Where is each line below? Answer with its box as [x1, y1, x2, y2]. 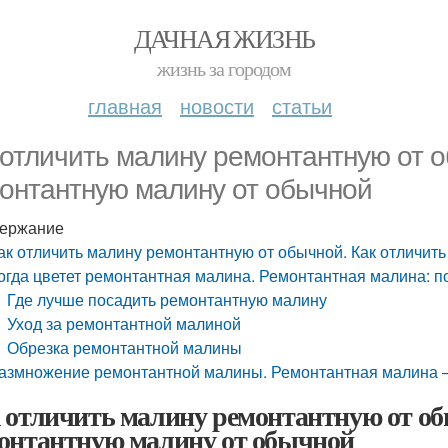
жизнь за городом [157, 55, 291, 82]
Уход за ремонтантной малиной [7, 312, 242, 335]
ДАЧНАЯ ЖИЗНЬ [133, 21, 315, 55]
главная [88, 91, 162, 120]
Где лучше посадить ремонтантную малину [7, 288, 328, 311]
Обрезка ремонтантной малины [7, 336, 243, 359]
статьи [272, 91, 332, 120]
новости [180, 91, 254, 120]
